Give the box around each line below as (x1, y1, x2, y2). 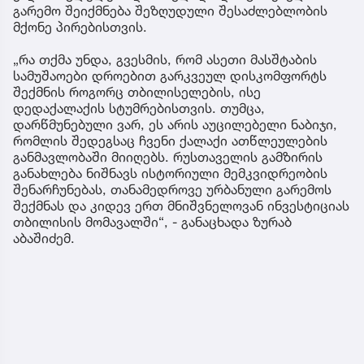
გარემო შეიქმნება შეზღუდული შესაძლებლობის (13, 2, 327, 19)
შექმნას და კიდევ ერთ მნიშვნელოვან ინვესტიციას (13, 197, 349, 214)
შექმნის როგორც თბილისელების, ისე (13, 84, 261, 101)
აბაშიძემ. (13, 230, 75, 247)
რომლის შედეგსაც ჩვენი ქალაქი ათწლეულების (13, 132, 327, 149)
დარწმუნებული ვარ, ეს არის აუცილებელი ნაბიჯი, (13, 116, 337, 133)
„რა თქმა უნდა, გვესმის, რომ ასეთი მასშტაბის (13, 51, 317, 68)
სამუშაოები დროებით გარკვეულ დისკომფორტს (13, 67, 327, 84)
